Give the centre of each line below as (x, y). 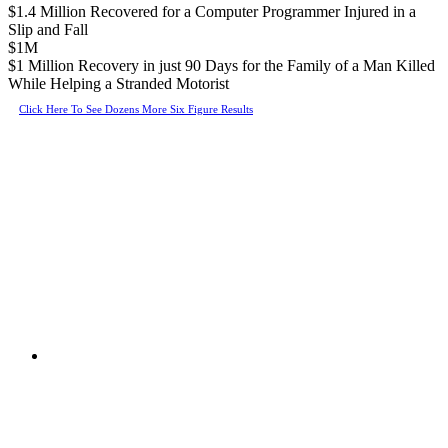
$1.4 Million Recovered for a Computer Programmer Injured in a (212, 11)
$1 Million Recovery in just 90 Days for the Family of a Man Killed (221, 65)
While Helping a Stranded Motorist (118, 83)
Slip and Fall (48, 29)
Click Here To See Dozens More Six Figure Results (136, 109)
